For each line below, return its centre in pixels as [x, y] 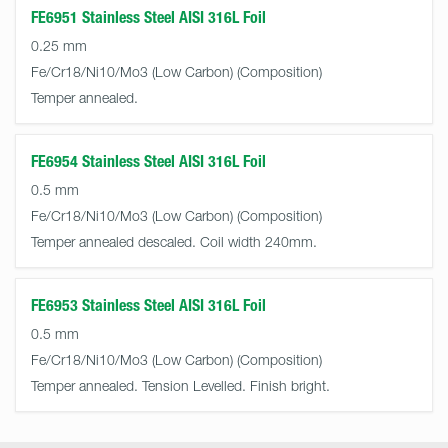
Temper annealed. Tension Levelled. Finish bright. [180, 385]
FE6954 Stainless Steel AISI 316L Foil [148, 161]
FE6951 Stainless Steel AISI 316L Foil [148, 17]
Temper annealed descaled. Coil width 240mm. [174, 241]
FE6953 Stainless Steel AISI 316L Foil [148, 305]
